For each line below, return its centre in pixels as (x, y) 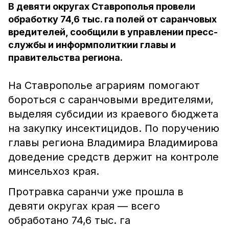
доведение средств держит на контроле (113, 157)
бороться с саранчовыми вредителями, (111, 100)
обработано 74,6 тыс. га (69, 220)
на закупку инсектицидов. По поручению (114, 128)
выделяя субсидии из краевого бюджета (113, 114)
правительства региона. (65, 58)
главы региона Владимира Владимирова (113, 143)
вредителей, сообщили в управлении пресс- (113, 32)
